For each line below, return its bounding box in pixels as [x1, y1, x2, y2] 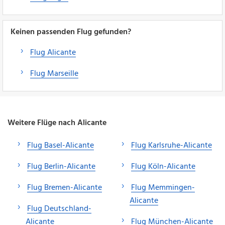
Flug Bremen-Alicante [27, 181, 102, 194]
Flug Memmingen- [131, 181, 195, 194]
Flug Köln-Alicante [131, 160, 195, 173]
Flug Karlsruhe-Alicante [131, 139, 212, 152]
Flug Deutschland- [27, 202, 91, 215]
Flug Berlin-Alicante [27, 160, 95, 173]
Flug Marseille [30, 67, 78, 80]
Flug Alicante [30, 46, 76, 59]
